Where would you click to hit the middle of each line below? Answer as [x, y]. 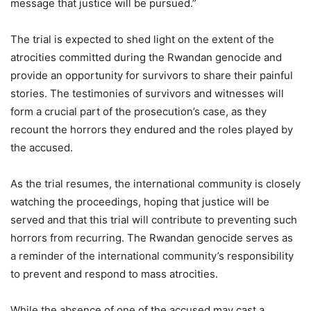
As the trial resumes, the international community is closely [155, 184]
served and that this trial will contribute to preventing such [154, 220]
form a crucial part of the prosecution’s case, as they [138, 112]
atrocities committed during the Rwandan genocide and [146, 58]
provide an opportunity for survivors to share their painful [152, 76]
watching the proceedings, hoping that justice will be [140, 202]
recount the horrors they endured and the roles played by [152, 130]
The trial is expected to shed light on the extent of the [142, 40]
